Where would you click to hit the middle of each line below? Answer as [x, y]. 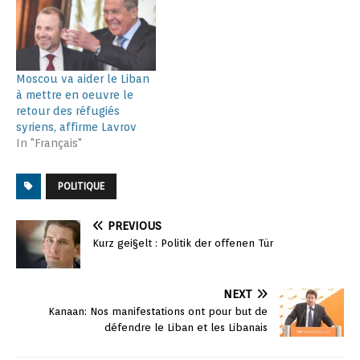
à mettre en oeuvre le [75, 95]
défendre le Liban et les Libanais [186, 328]
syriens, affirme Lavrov [76, 127]
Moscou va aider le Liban [83, 79]
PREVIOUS [135, 226]
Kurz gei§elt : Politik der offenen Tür [183, 243]
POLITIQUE [81, 186]
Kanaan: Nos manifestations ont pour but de [158, 312]
